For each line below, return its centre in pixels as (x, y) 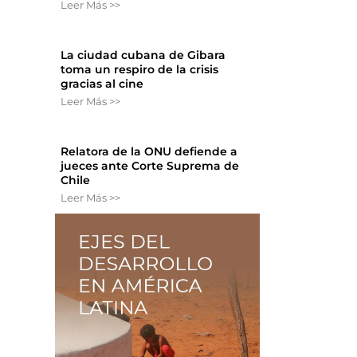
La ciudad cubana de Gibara (143, 55)
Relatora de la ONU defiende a (149, 152)
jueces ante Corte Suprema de (150, 166)
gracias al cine (102, 84)
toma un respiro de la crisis (140, 70)
